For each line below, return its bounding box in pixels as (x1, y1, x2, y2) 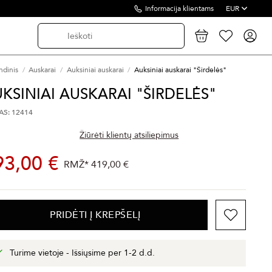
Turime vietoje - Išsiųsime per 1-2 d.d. (10, 247, 155, 259)
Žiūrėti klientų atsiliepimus (80, 129, 179, 141)
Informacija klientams (145, 4, 214, 13)
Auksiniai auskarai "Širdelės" (134, 65, 226, 75)
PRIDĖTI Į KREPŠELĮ (50, 208, 141, 222)
